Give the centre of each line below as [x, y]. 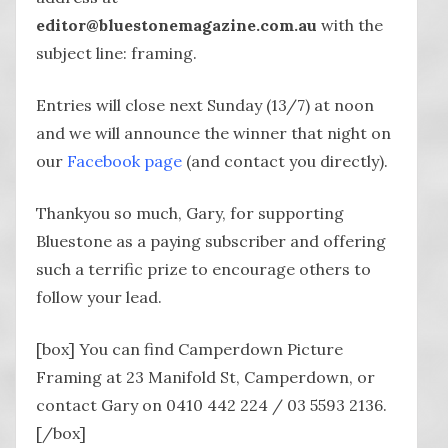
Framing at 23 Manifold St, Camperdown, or [205, 376]
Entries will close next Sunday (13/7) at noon [205, 104]
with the [350, 24]
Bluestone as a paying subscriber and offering [211, 240]
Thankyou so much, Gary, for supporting [190, 212]
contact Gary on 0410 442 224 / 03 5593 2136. [211, 404]
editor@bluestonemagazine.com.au [176, 24]
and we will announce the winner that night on [213, 132]
